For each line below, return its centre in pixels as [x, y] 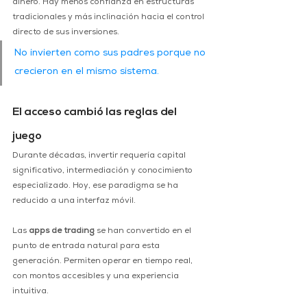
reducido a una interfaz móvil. [74, 202]
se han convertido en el [144, 232]
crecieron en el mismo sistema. [87, 72]
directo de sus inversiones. [66, 33]
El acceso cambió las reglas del [96, 113]
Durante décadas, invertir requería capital [100, 157]
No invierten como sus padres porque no [111, 54]
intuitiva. [30, 292]
